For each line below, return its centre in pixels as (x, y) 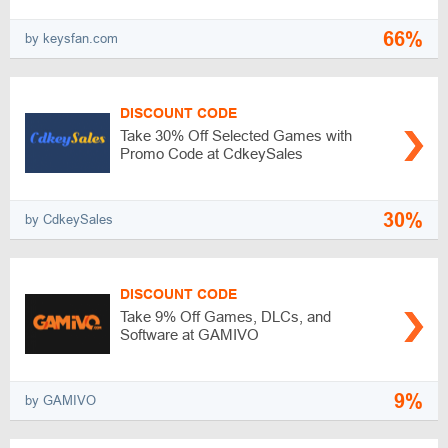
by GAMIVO (60, 401)
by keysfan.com (71, 39)
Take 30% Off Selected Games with (236, 135)
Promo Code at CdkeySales (211, 153)
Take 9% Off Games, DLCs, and (225, 316)
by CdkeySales (69, 220)
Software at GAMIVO (189, 334)
